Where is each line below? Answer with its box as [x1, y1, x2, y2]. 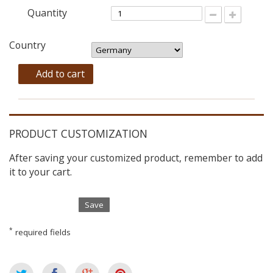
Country [9, 38, 48, 52]
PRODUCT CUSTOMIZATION [9, 126, 147, 141]
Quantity [27, 6, 67, 20]
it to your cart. [9, 165, 72, 179]
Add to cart [36, 67, 85, 81]
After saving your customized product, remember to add [9, 151, 263, 165]
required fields [13, 227, 71, 238]
